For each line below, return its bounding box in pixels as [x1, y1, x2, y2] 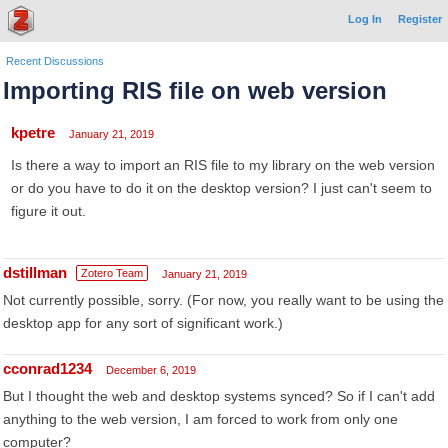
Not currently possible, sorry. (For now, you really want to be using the [3, 292, 444, 308]
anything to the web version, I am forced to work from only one [3, 411, 398, 427]
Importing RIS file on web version [3, 77, 387, 104]
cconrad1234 [3, 360, 92, 377]
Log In [348, 13, 382, 25]
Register [398, 13, 442, 25]
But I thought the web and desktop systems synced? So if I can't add [3, 388, 435, 404]
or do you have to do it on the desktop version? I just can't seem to [11, 180, 432, 196]
